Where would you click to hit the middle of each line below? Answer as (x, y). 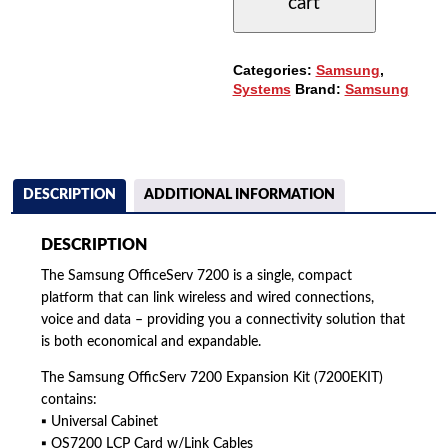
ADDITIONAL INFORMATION (240, 194)
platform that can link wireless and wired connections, (208, 298)
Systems (261, 88)
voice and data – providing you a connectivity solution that (223, 320)
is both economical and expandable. (151, 342)
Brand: (319, 88)
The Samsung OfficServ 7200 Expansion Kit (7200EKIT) (212, 378)
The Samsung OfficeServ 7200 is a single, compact (197, 276)
